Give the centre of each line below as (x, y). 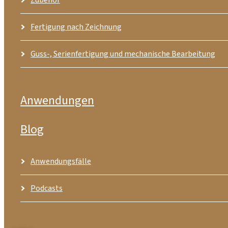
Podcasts (47, 189)
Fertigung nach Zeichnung (76, 27)
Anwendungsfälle (61, 162)
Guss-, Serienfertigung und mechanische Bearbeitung (123, 54)
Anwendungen (57, 101)
